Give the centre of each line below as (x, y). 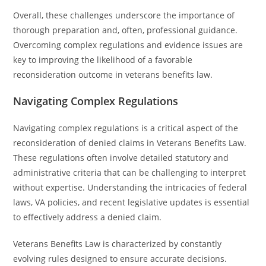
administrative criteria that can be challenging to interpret (130, 172)
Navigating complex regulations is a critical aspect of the (126, 128)
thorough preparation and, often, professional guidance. (126, 30)
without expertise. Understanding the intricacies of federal (130, 187)
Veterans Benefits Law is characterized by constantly (118, 244)
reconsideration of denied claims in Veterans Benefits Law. (130, 143)
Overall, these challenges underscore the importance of (124, 15)
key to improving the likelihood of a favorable (103, 60)
